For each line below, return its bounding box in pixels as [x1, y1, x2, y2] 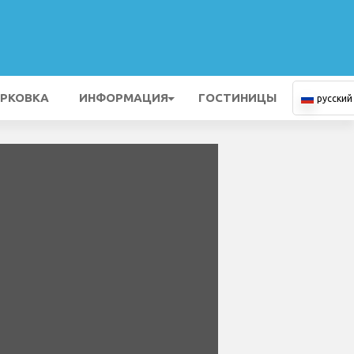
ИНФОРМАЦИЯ [79, 91, 168, 104]
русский [317, 93, 352, 104]
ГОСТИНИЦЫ [198, 91, 277, 104]
